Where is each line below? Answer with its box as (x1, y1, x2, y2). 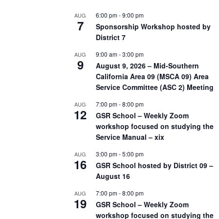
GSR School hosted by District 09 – (96, 160, 213, 170)
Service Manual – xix (96, 131, 164, 142)
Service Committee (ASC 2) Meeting (96, 82, 214, 92)
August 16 (96, 171, 130, 181)
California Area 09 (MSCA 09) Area (96, 71, 209, 81)
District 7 (96, 32, 126, 42)
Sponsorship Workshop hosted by (96, 21, 211, 31)
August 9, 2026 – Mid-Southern (96, 60, 199, 70)
